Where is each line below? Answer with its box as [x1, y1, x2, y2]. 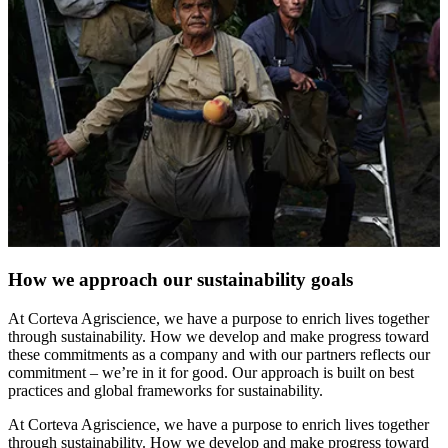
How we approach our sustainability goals [8, 269, 353, 291]
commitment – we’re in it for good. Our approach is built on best [8, 364, 414, 382]
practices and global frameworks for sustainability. [8, 382, 323, 400]
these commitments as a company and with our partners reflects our [8, 346, 430, 364]
